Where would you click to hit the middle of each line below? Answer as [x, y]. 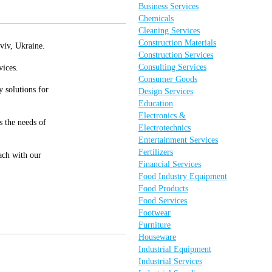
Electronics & [162, 116]
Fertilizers [156, 152]
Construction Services [176, 55]
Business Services [168, 6]
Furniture [155, 225]
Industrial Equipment [175, 249]
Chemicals [156, 19]
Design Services [166, 91]
